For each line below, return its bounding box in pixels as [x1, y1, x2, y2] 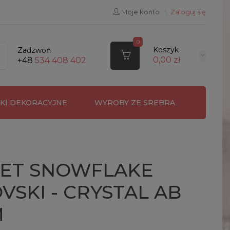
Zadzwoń [17, 45, 51, 55]
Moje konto [121, 8, 160, 16]
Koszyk [152, 45, 179, 55]
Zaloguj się [170, 8, 206, 16]
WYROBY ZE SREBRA [94, 98, 175, 107]
